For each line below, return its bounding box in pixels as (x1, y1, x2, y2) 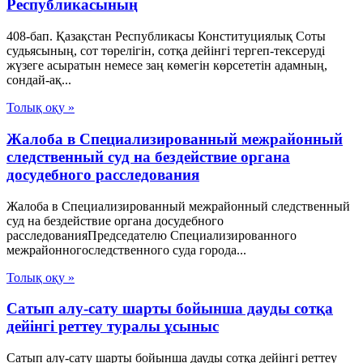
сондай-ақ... (6, 73, 71, 88)
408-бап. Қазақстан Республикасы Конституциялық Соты (6, 29, 326, 44)
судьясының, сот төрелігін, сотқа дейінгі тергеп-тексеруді (6, 44, 325, 58)
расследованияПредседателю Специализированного (6, 228, 297, 242)
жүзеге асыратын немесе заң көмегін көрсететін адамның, (6, 58, 327, 73)
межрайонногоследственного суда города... (6, 242, 246, 257)
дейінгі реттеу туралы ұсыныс (6, 318, 219, 335)
